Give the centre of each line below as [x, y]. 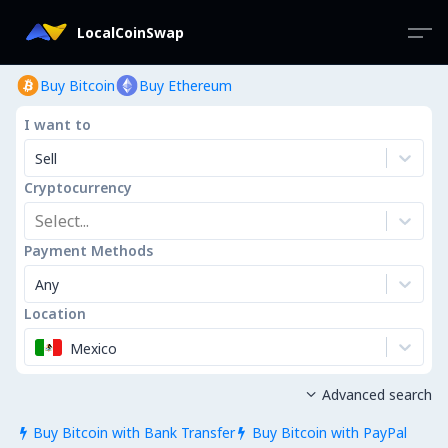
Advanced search [376, 394]
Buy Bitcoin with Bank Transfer [133, 432]
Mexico [93, 348]
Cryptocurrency [78, 187]
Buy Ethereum [185, 85]
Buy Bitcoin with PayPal [329, 432]
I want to [57, 124]
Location [55, 313]
